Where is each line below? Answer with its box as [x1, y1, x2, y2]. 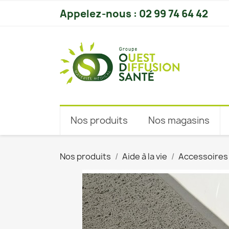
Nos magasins [148, 114, 210, 127]
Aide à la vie [122, 151, 167, 163]
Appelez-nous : [60, 7, 139, 20]
